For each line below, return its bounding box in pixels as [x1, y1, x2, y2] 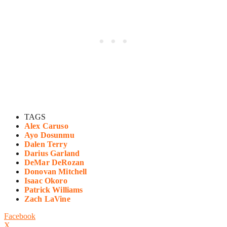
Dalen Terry [24, 140, 67, 149]
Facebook [4, 212, 35, 221]
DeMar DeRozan [24, 158, 85, 167]
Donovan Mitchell [24, 167, 87, 176]
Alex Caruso [24, 122, 68, 131]
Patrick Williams [24, 185, 83, 195]
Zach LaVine [24, 195, 70, 204]
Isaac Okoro [24, 176, 67, 185]
